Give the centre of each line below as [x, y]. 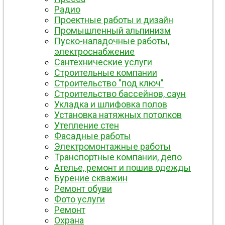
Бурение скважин [91, 178]
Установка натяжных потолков [118, 115]
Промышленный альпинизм [113, 30]
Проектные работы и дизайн [114, 20]
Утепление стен [87, 125]
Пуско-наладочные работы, [112, 41]
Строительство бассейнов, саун [120, 93]
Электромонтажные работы [113, 146]
